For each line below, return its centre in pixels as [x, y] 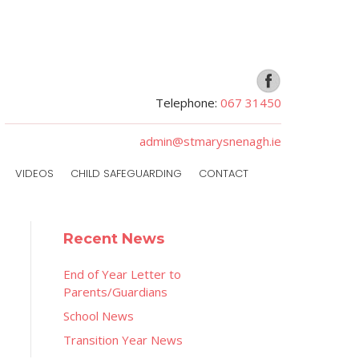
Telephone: [188, 103]
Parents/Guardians [115, 292]
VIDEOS [34, 173]
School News [98, 316]
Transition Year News [123, 340]
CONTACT [224, 173]
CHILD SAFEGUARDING [126, 173]
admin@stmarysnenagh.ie [210, 141]
